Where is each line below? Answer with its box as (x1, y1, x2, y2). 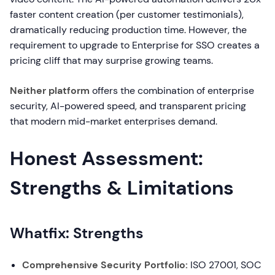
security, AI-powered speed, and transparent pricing (10, 99, 246, 112)
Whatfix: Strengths (10, 223, 144, 242)
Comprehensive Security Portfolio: (22, 258, 188, 271)
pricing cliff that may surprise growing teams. (10, 54, 213, 67)
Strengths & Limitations (10, 175, 234, 201)
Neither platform (10, 84, 90, 97)
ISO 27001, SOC (188, 258, 261, 271)
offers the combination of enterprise (90, 84, 254, 97)
